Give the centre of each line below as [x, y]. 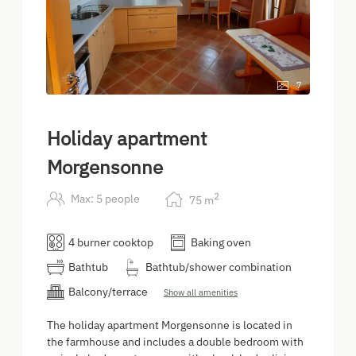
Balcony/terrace [108, 292]
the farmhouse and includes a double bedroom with [175, 342]
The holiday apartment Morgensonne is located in [170, 325]
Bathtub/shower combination [219, 267]
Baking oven [221, 243]
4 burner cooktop [111, 243]
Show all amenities [201, 293]
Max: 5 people [105, 199]
